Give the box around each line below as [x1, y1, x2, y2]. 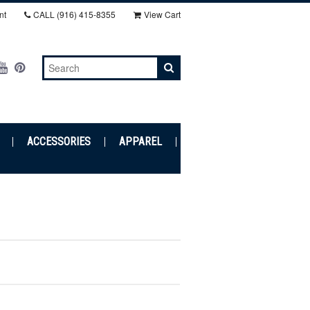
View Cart [144, 8, 181, 20]
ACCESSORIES [26, 135, 91, 148]
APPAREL [118, 135, 162, 148]
